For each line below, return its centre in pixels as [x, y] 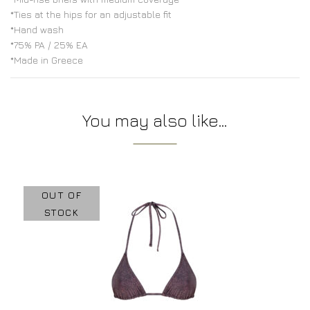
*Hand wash [37, 29]
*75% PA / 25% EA [49, 44]
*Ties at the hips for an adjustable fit [91, 14]
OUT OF [62, 194]
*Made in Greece [47, 60]
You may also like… [155, 120]
